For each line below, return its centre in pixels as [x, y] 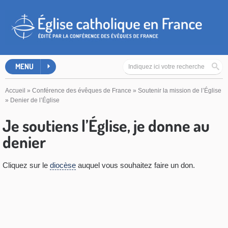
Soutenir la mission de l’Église [180, 91]
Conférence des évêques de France [82, 91]
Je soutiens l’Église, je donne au [106, 126]
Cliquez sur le [26, 165]
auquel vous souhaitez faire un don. [135, 165]
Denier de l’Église [35, 101]
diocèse [63, 165]
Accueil [15, 91]
